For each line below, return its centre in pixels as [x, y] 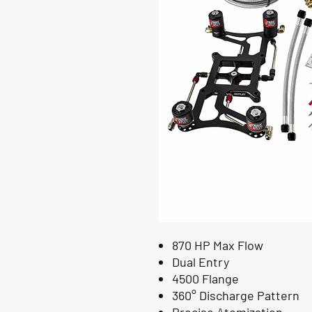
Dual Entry [201, 262]
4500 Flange [205, 279]
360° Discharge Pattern [236, 296]
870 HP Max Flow [218, 245]
